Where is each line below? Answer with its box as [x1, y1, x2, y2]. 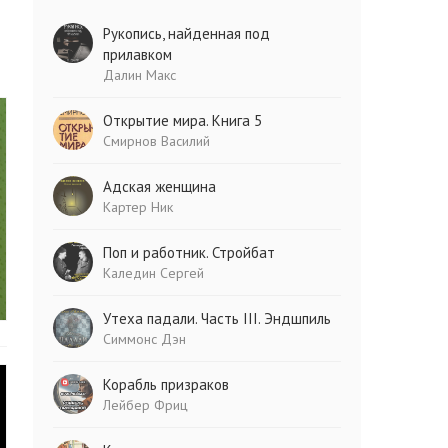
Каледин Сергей [103, 264, 205, 282]
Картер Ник [103, 198, 174, 216]
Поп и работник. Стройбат [103, 243, 276, 262]
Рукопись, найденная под [103, 24, 271, 43]
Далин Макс [103, 66, 177, 84]
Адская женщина [103, 177, 217, 196]
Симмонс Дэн [103, 330, 187, 348]
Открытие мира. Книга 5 [103, 111, 263, 130]
